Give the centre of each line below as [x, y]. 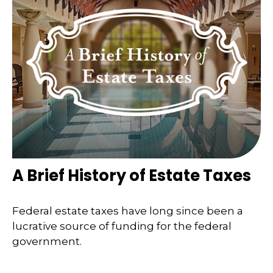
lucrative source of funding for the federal [122, 226]
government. [47, 241]
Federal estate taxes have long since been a [128, 211]
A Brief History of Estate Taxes [132, 175]
